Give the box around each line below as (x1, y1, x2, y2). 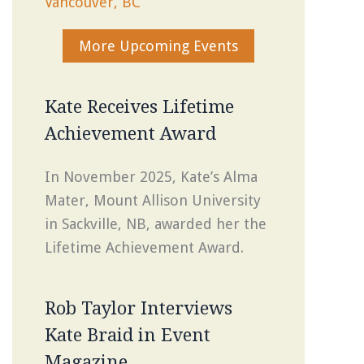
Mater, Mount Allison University (45, 191, 261, 209)
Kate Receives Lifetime (45, 96, 234, 117)
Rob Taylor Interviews (45, 297, 232, 318)
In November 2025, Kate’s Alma (45, 167, 258, 185)
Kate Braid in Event (45, 324, 210, 345)
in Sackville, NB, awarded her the (45, 214, 266, 232)
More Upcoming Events (79, 37, 238, 54)
